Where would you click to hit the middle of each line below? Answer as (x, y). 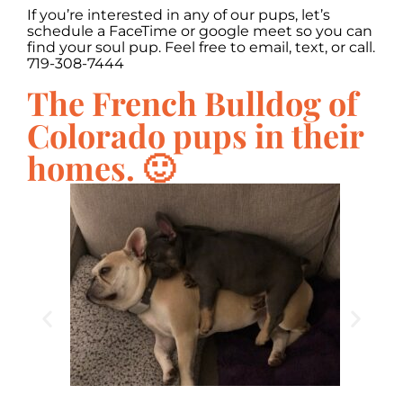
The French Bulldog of (193, 102)
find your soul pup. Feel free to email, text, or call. (201, 47)
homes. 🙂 (101, 167)
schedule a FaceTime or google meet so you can (200, 31)
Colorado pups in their (195, 134)
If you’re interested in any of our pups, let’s (179, 14)
